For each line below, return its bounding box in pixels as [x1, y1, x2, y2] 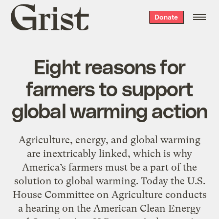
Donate [154, 13, 178, 21]
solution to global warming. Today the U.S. [14, 175, 205, 187]
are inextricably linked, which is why [27, 147, 192, 159]
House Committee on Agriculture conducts [12, 188, 207, 200]
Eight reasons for [34, 53, 185, 78]
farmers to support [25, 75, 194, 100]
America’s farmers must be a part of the [22, 161, 197, 173]
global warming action [11, 97, 208, 122]
